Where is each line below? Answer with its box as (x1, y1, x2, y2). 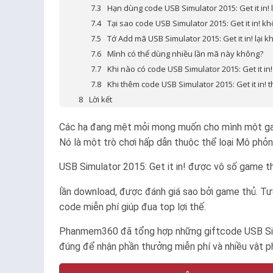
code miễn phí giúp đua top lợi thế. (59, 201, 206, 213)
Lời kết (89, 94, 112, 105)
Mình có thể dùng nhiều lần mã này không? (107, 48, 263, 59)
